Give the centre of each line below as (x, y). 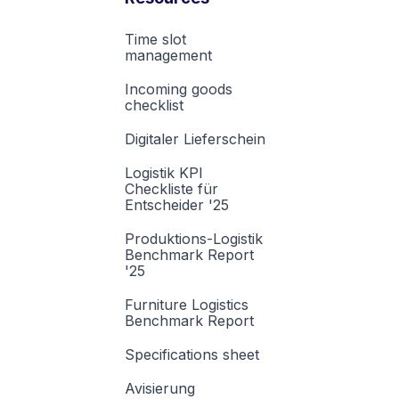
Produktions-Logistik (194, 239)
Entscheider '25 (177, 205)
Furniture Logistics (187, 305)
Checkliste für (171, 189)
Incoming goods (179, 90)
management (168, 56)
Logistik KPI (164, 173)
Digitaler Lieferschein (195, 139)
